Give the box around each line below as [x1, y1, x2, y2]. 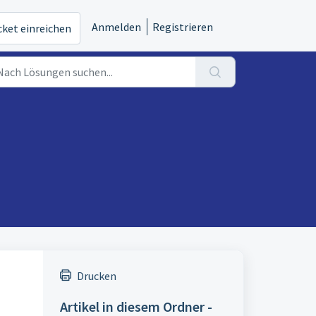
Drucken [76, 269, 116, 283]
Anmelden [92, 20, 141, 34]
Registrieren [152, 20, 213, 34]
